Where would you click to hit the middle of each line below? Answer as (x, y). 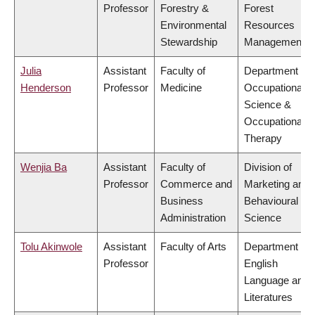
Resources (269, 25)
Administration (193, 218)
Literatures (268, 297)
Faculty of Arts (193, 247)
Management (274, 42)
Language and (276, 281)
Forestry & (185, 8)
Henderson (46, 88)
